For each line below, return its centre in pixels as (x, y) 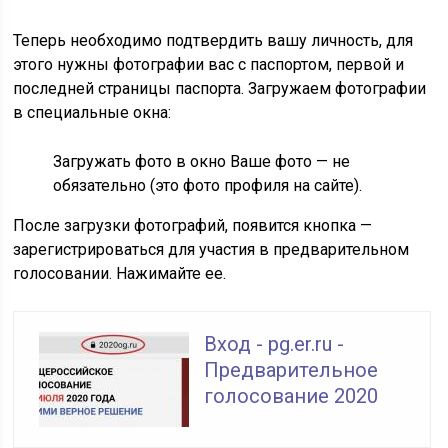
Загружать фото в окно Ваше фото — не (202, 161)
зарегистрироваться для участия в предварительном (211, 249)
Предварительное (291, 370)
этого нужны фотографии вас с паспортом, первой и (209, 64)
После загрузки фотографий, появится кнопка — (193, 225)
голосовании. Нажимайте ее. (120, 273)
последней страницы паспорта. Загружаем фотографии (220, 88)
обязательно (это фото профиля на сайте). (208, 185)
